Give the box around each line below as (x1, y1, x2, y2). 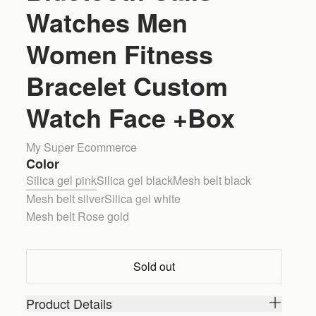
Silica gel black (97, 172, 174, 188)
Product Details (26, 293, 113, 312)
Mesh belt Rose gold (26, 208, 130, 224)
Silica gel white (104, 190, 181, 207)
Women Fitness (26, 35, 214, 72)
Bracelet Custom (26, 67, 229, 104)
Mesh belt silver (26, 190, 105, 207)
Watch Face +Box (26, 99, 236, 135)
